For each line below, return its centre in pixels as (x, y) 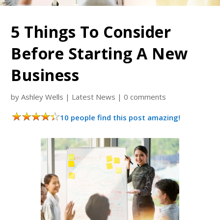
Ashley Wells (42, 97)
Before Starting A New (99, 53)
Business (45, 75)
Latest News (94, 97)
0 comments (145, 97)
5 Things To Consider (91, 32)
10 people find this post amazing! (120, 117)
